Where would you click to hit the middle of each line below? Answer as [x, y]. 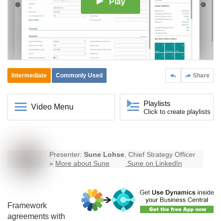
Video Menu [52, 107]
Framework [27, 206]
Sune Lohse [104, 155]
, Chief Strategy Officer [160, 155]
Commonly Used [79, 76]
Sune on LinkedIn [155, 164]
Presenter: [67, 155]
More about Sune [82, 164]
